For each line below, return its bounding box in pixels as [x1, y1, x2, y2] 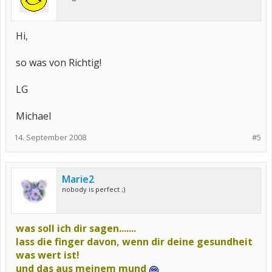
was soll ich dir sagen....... [16, 222, 136, 235]
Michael [16, 109, 51, 123]
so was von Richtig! [16, 56, 101, 69]
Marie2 [62, 172, 94, 186]
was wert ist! [16, 248, 80, 262]
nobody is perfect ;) [62, 185, 125, 194]
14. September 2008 [14, 132, 86, 143]
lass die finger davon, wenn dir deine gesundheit [16, 235, 253, 248]
